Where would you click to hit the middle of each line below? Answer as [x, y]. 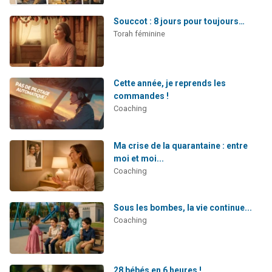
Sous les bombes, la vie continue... [182, 208]
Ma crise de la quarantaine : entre [180, 145]
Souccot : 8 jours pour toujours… [179, 21]
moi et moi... [138, 158]
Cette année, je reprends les [169, 83]
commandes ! [141, 96]
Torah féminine [139, 33]
